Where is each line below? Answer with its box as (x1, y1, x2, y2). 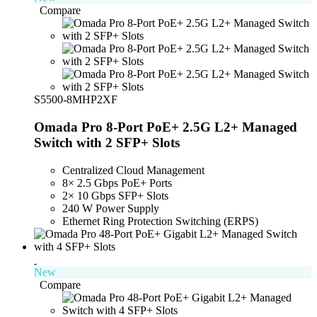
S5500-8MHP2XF (34, 93, 117, 106)
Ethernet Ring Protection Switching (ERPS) (62, 214, 258, 227)
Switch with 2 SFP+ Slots (34, 135, 180, 151)
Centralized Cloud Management (62, 163, 204, 176)
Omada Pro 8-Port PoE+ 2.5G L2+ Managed (34, 120, 297, 135)
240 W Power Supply (62, 202, 159, 214)
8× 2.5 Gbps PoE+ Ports (62, 176, 172, 189)
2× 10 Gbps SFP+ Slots (62, 189, 168, 202)
